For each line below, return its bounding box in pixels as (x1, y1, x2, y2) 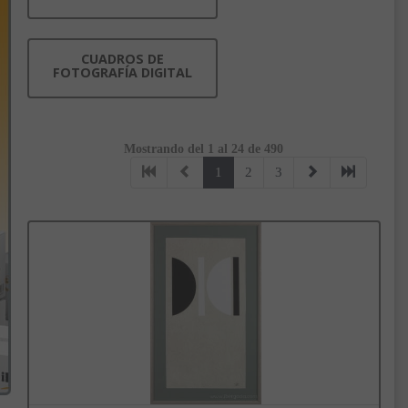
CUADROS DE (80, 50, 164, 68)
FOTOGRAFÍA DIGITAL (52, 64, 192, 82)
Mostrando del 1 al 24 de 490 (124, 142, 284, 157)
